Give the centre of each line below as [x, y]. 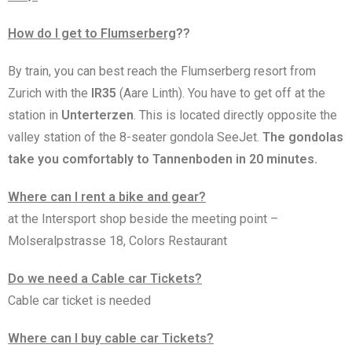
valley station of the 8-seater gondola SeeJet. [135, 137]
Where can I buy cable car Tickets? [111, 338]
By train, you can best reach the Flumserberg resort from [162, 71]
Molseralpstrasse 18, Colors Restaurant [117, 240]
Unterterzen [97, 115]
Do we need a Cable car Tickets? [105, 278]
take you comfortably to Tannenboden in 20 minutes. [164, 159]
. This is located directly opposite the [235, 115]
